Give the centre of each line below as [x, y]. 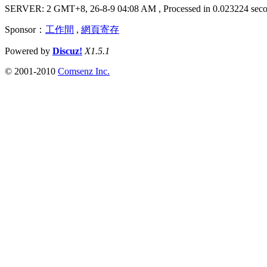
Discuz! [67, 51]
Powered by [29, 51]
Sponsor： [25, 30]
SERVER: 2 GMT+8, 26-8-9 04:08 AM [82, 9]
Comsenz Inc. [84, 72]
